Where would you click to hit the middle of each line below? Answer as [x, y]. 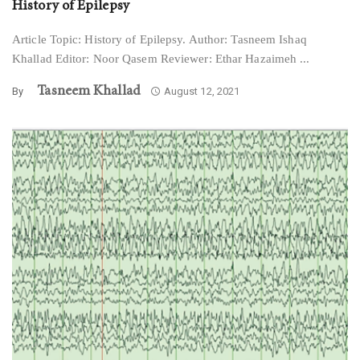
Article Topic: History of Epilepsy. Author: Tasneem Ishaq [160, 39]
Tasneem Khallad [89, 91]
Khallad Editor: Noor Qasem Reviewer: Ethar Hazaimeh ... [161, 59]
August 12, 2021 [202, 91]
